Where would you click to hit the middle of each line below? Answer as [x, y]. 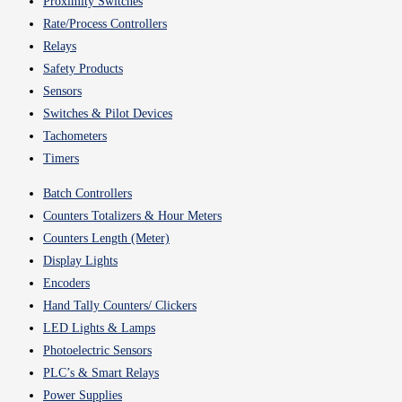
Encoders [66, 284]
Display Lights [80, 261]
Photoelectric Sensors [97, 351]
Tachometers [75, 136]
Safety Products [83, 69]
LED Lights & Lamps [99, 328]
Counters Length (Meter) [106, 239]
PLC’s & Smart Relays [101, 373]
